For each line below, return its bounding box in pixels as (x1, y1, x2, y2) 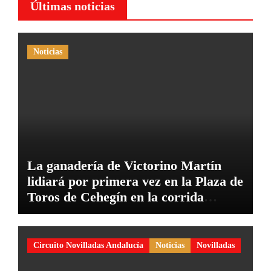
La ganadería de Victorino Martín (27, 158, 221, 174)
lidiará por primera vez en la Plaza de (27, 174, 243, 189)
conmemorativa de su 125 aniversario (27, 205, 241, 221)
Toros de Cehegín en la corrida (27, 189, 204, 205)
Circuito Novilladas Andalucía (33, 240, 143, 250)
